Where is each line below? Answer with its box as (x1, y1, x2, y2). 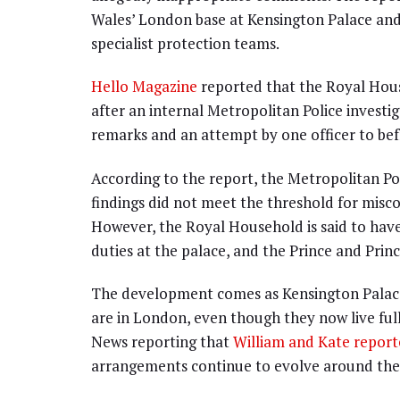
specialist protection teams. (91, 33, 279, 54)
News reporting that (91, 330, 233, 352)
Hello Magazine (91, 76, 197, 97)
